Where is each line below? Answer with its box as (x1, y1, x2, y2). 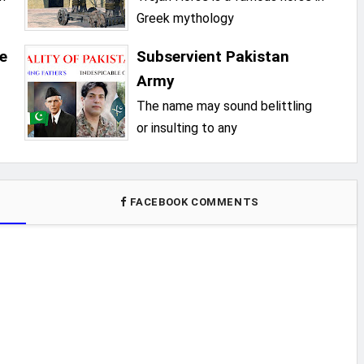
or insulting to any (136, 120, 238, 136)
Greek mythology (136, 11, 235, 27)
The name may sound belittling (136, 98, 313, 115)
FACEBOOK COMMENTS (127, 195, 262, 208)
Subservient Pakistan (136, 47, 290, 67)
